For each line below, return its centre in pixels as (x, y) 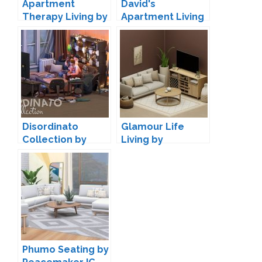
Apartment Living (163, 16)
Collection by (54, 139)
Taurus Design (57, 152)
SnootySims (149, 152)
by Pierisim (147, 29)
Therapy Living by (65, 16)
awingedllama (56, 29)
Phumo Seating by (65, 249)
